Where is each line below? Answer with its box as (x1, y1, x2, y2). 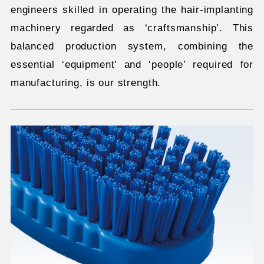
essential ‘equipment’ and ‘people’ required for (10, 58, 254, 70)
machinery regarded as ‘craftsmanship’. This (10, 22, 254, 34)
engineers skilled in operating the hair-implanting (10, 4, 254, 15)
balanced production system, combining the (10, 40, 254, 52)
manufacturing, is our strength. (10, 77, 161, 88)
